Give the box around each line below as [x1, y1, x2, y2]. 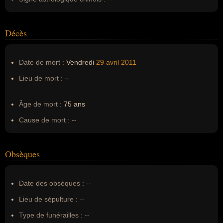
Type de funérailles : [19, 211, 83, 219]
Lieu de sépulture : [19, 195, 78, 203]
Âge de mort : [19, 100, 62, 108]
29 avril [96, 58, 119, 66]
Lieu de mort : [19, 74, 63, 82]
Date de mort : [19, 58, 64, 66]
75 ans [62, 100, 85, 108]
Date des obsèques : [19, 179, 84, 187]
